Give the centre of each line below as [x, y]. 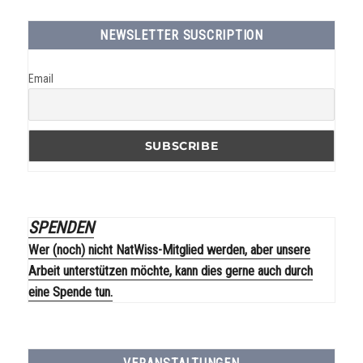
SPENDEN [62, 227]
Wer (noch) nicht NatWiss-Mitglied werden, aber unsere [170, 250]
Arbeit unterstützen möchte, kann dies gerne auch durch [171, 271]
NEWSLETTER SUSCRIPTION [181, 35]
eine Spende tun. [71, 292]
